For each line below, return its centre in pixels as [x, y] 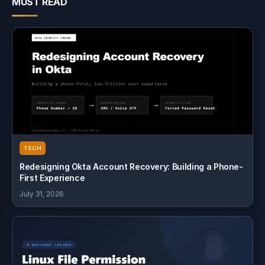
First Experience [52, 178]
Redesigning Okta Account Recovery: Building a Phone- [131, 167]
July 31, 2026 [41, 194]
